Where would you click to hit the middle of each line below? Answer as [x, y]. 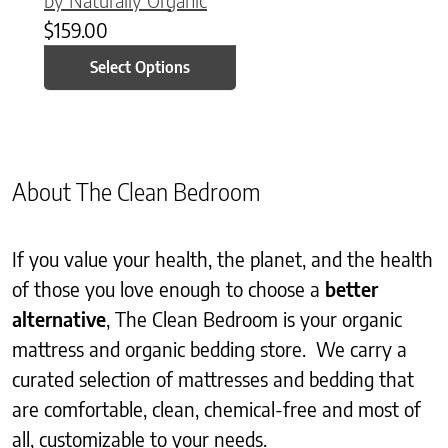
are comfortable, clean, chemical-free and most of [216, 408]
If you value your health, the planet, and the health [222, 258]
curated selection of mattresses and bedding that [213, 378]
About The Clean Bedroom [136, 191]
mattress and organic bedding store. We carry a [209, 348]
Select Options [140, 67]
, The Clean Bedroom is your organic [254, 318]
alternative [59, 318]
